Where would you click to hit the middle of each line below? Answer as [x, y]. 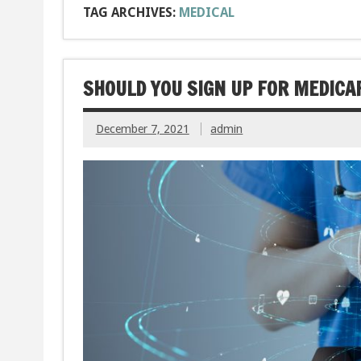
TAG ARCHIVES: [131, 13]
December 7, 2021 [142, 129]
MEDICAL [206, 13]
